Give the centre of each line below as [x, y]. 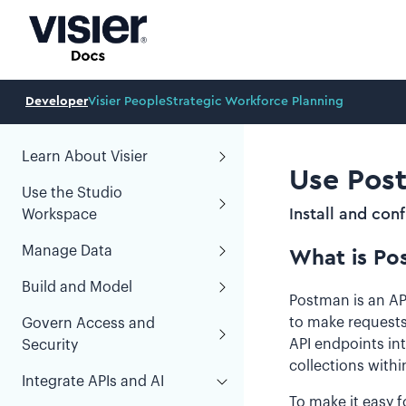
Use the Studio [72, 193]
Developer [57, 101]
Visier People [127, 101]
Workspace [59, 215]
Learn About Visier [85, 157]
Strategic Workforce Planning [255, 101]
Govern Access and [88, 324]
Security [50, 345]
